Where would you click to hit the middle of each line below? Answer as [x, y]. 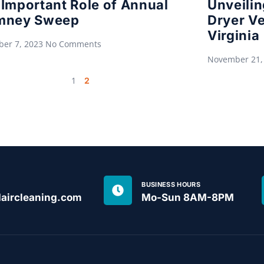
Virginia [234, 36]
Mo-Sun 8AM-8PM [188, 198]
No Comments [73, 44]
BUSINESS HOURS [171, 185]
